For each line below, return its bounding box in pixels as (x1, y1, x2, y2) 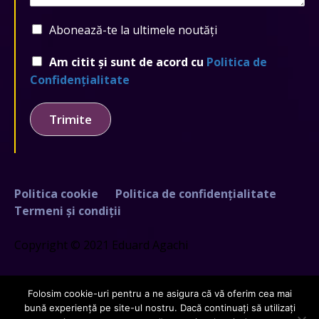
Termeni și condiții (14, 203, 121, 219)
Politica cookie (14, 186, 98, 202)
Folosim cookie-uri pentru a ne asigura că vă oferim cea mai (27, 288, 292, 299)
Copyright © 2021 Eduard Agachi (14, 237, 188, 253)
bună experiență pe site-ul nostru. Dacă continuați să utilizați (23, 302, 296, 313)
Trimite (49, 110, 92, 127)
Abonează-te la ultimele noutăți (49, 21, 217, 38)
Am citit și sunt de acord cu (49, 53, 206, 70)
